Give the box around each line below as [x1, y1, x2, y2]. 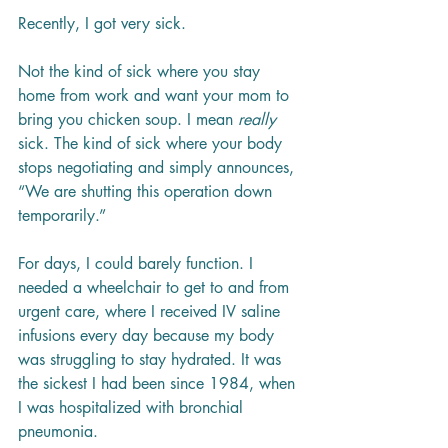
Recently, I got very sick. [18, 13, 186, 35]
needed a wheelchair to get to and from [18, 277, 294, 299]
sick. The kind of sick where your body [18, 133, 287, 155]
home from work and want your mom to [18, 85, 294, 107]
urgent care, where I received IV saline [18, 301, 285, 323]
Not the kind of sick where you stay [18, 61, 265, 83]
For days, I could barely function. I [18, 253, 258, 275]
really [238, 109, 276, 131]
